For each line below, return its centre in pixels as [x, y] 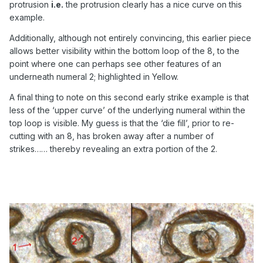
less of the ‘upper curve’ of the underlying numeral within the [127, 110]
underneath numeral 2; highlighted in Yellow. [94, 77]
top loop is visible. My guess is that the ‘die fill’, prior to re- [122, 123]
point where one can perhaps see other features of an [115, 64]
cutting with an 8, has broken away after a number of [112, 136]
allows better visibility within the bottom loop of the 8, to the [124, 51]
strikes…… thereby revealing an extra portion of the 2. [113, 149]
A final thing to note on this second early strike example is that [129, 97]
